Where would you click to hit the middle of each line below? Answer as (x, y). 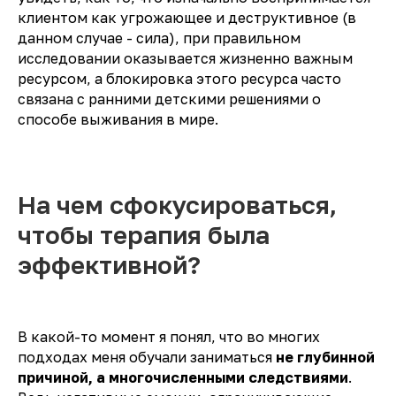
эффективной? (109, 265)
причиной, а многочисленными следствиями (183, 378)
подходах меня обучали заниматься (147, 358)
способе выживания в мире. (118, 120)
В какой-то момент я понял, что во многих (169, 337)
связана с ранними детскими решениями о (169, 99)
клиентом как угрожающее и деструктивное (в (187, 18)
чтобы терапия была (144, 235)
